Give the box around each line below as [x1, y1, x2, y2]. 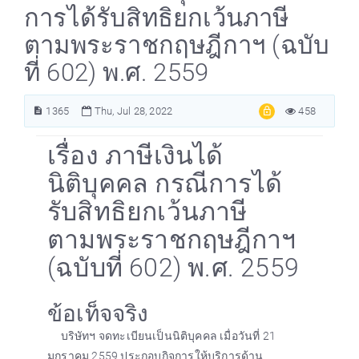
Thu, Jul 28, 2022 [91, 105, 173, 117]
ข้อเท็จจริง [47, 301, 149, 327]
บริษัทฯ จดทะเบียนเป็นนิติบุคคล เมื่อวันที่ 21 [60, 329, 276, 342]
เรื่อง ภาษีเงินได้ [47, 140, 224, 171]
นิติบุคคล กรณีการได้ [47, 168, 282, 199]
